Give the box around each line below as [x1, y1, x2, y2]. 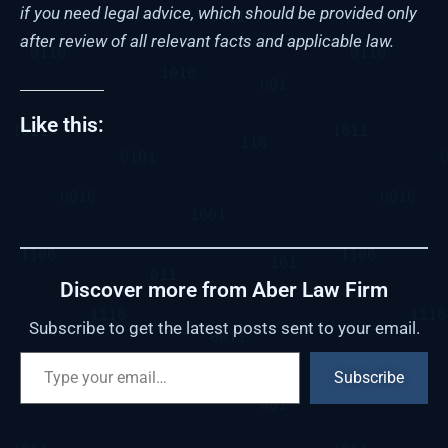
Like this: [20, 113, 104, 138]
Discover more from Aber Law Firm [60, 277, 388, 302]
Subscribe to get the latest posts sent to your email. [28, 317, 420, 338]
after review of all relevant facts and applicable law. [20, 31, 394, 52]
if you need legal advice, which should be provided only [20, 3, 417, 24]
